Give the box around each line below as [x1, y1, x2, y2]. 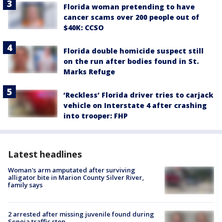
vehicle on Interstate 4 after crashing [63, 100, 207, 110]
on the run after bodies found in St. [63, 56, 199, 66]
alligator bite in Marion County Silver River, [8, 172, 144, 182]
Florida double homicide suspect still [63, 46, 204, 55]
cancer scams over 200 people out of [63, 12, 199, 22]
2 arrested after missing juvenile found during [8, 210, 154, 219]
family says [8, 180, 43, 189]
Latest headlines [8, 148, 82, 160]
